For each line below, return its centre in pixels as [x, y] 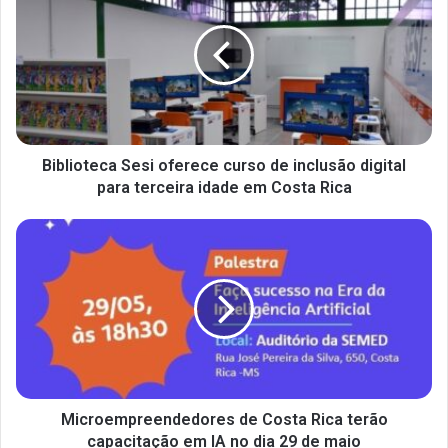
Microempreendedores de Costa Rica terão [224, 419]
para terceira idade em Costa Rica [224, 187]
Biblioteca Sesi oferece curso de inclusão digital [224, 165]
